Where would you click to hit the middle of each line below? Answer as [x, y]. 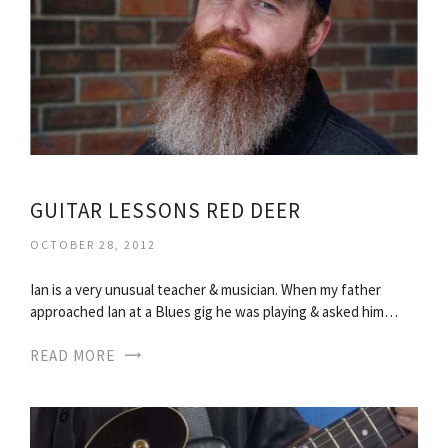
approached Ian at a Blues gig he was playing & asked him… [214, 311]
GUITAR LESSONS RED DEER [165, 210]
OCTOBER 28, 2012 [93, 244]
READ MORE [72, 355]
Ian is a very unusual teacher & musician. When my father [205, 289]
